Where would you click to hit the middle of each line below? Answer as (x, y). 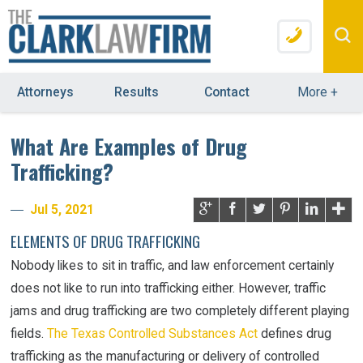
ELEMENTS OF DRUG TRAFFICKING (106, 241)
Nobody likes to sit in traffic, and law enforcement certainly (173, 265)
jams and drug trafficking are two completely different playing (180, 310)
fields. (29, 333)
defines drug (295, 333)
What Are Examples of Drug (129, 146)
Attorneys (45, 92)
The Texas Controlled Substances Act (153, 333)
